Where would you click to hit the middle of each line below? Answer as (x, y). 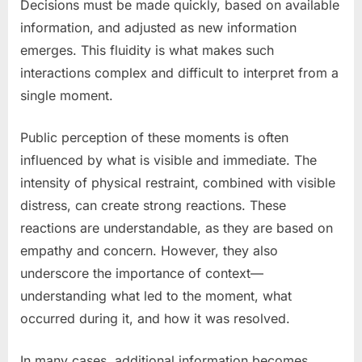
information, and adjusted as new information (158, 27)
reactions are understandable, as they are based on (177, 227)
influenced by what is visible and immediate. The (168, 160)
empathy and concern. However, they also (149, 250)
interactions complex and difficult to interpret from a (179, 72)
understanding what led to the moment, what (156, 295)
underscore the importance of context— (142, 273)
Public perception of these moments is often (154, 137)
